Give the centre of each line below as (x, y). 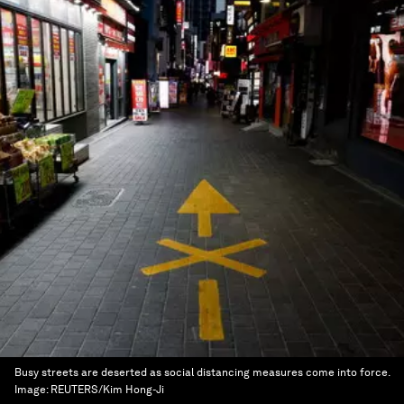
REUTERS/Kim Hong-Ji (107, 390)
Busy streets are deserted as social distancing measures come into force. (202, 372)
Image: (32, 390)
